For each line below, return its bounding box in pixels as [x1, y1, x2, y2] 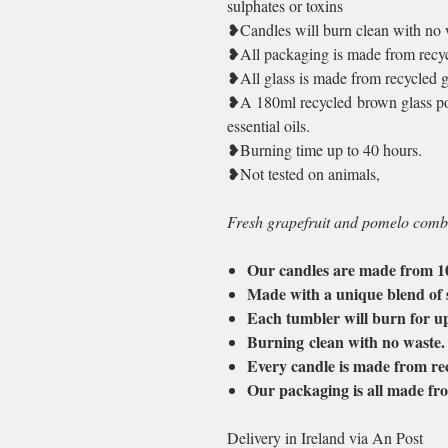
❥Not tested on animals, [227, 163, 380, 184]
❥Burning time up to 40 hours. [227, 139, 422, 160]
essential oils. [227, 115, 310, 136]
